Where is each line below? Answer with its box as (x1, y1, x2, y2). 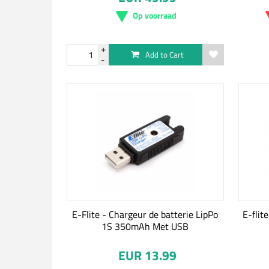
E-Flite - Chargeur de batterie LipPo (72, 207, 219, 222)
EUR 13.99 (118, 246, 177, 265)
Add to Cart (145, 49, 184, 61)
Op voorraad (133, 9, 177, 22)
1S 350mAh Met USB (101, 219, 189, 234)
